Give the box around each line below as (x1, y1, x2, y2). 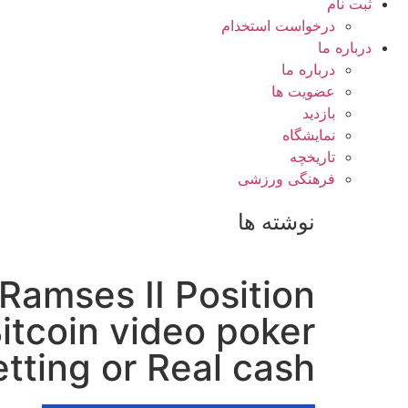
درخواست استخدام (221, 16, 335, 35)
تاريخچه (290, 148, 335, 166)
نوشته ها (238, 209, 315, 235)
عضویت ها (271, 82, 335, 100)
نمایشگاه (282, 126, 335, 144)
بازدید (302, 104, 335, 122)
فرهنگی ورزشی (238, 169, 335, 188)
